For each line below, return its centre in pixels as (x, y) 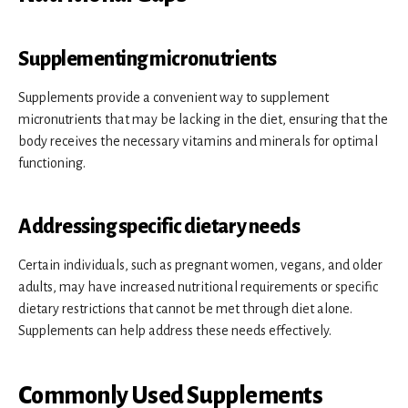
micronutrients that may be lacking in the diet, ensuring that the (203, 119)
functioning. (52, 163)
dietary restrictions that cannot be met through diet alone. (185, 308)
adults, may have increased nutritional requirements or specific (198, 286)
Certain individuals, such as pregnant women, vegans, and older (200, 265)
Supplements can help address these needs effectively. (175, 330)
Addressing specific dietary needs (159, 226)
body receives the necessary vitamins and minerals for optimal (198, 141)
